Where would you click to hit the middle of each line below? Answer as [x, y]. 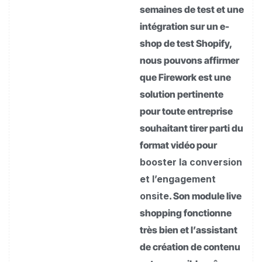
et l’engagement [178, 179]
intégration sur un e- [185, 27]
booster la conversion [191, 162]
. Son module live [205, 196]
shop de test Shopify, [186, 44]
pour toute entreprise [186, 111]
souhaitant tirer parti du [192, 128]
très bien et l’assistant [189, 230]
